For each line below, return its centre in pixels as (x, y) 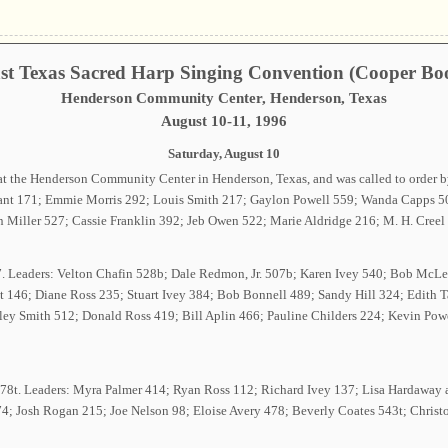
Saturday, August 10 (224, 154)
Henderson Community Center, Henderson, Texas (224, 97)
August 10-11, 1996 (224, 120)
